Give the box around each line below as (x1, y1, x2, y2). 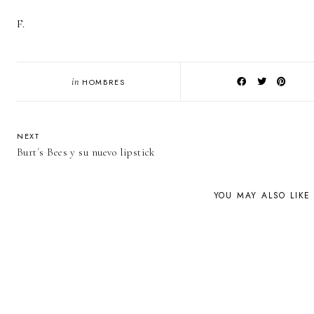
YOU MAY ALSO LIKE (213, 189, 311, 202)
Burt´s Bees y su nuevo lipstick (17, 146, 155, 158)
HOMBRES (82, 76, 125, 88)
